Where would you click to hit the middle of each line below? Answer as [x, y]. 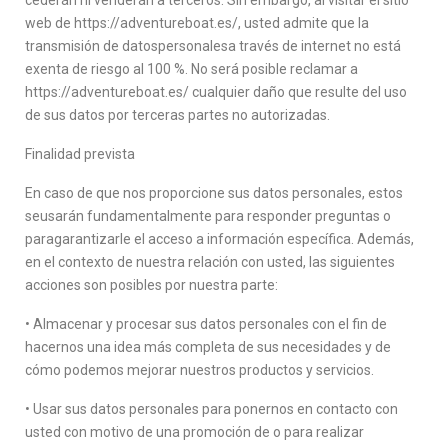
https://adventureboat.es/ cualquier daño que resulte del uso [216, 92]
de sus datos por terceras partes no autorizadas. [177, 115]
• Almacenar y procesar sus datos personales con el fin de [206, 324]
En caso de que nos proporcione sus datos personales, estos [214, 193]
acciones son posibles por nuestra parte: [151, 285]
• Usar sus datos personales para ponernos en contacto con [211, 409]
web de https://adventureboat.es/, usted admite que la [197, 23]
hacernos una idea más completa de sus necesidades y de [208, 347]
